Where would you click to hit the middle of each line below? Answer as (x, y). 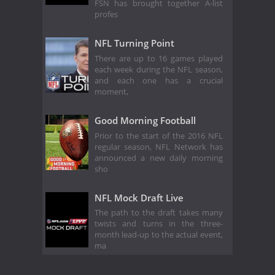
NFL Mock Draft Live (139, 197)
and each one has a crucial (159, 80)
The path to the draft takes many (159, 213)
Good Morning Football (145, 120)
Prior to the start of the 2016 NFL (159, 136)
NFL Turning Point (134, 43)
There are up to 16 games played (159, 58)
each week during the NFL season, (159, 69)
